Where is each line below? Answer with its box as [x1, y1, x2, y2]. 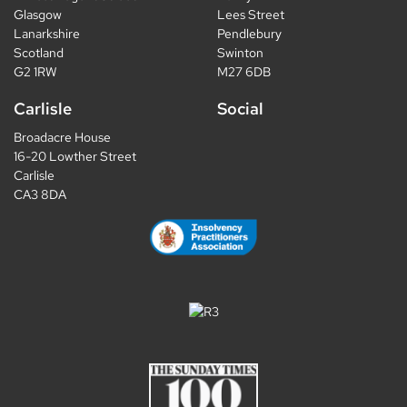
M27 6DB [217, 63, 271, 80]
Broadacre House [14, 128, 111, 145]
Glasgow [14, 5, 62, 23]
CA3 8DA [14, 185, 66, 203]
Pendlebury [217, 25, 282, 42]
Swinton [217, 44, 263, 61]
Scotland [14, 44, 64, 61]
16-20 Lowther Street [14, 147, 136, 164]
